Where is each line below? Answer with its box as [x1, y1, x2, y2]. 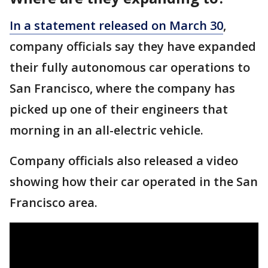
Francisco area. [10, 194, 98, 211]
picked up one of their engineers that [10, 101, 228, 117]
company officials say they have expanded [10, 38, 256, 54]
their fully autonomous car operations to [10, 59, 250, 75]
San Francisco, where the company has [10, 80, 235, 96]
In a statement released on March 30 [10, 17, 223, 33]
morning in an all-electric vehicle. [10, 122, 203, 138]
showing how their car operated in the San [10, 173, 258, 190]
